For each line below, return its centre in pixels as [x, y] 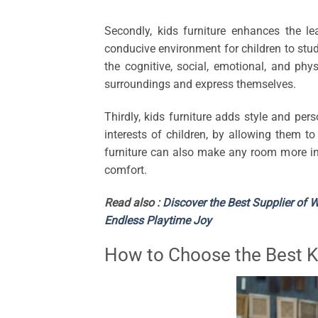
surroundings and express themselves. [200, 84]
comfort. [126, 170]
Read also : [133, 202]
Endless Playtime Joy [158, 220]
